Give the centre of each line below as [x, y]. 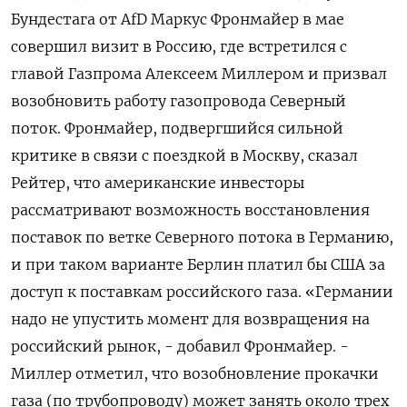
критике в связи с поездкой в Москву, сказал [184, 155]
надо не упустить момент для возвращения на [190, 319]
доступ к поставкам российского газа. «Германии [202, 292]
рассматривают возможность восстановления [190, 210]
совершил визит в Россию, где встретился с [179, 46]
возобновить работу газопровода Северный [179, 101]
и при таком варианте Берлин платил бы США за [198, 264]
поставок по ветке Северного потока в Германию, [202, 237]
